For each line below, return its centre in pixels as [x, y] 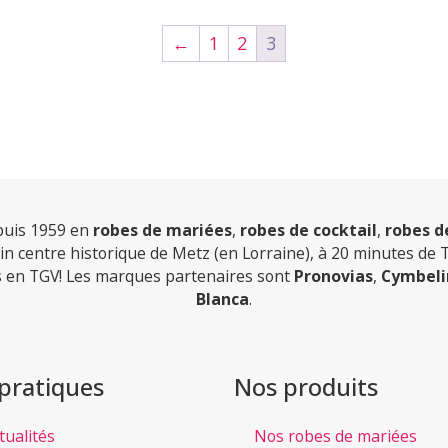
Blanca [222, 298]
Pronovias [333, 275]
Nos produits [306, 387]
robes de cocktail [308, 229]
